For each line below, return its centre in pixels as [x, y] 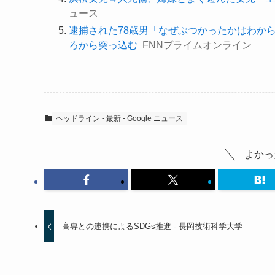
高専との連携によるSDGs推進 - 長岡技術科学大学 [153, 226]
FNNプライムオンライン [197, 45]
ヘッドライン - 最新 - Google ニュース [119, 118]
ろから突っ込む [103, 45]
